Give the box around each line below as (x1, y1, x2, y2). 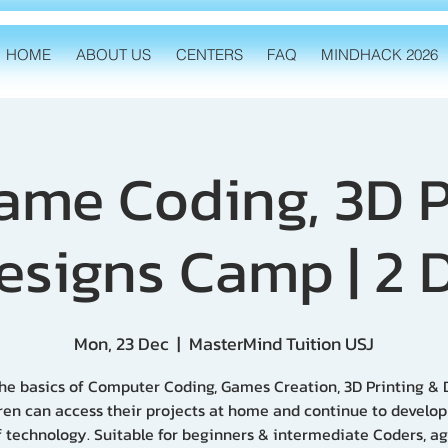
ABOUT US (75, 45, 151, 64)
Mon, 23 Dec (74, 330, 169, 357)
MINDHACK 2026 (321, 45, 438, 64)
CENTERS (175, 45, 243, 64)
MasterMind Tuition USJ (189, 330, 374, 357)
